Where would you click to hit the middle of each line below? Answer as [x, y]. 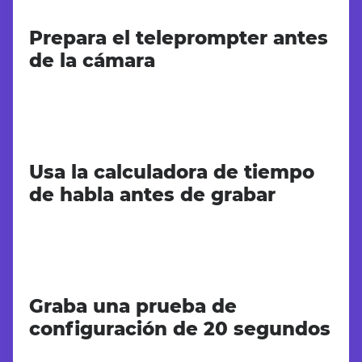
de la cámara [92, 61]
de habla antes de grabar [152, 195]
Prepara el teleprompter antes [179, 38]
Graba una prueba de [133, 306]
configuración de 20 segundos [180, 329]
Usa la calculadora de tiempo [172, 172]
